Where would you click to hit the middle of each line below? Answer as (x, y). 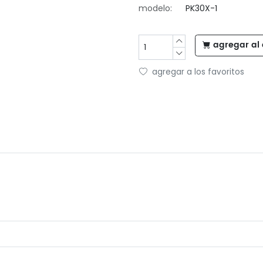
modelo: (155, 9)
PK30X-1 (201, 9)
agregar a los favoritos (198, 72)
